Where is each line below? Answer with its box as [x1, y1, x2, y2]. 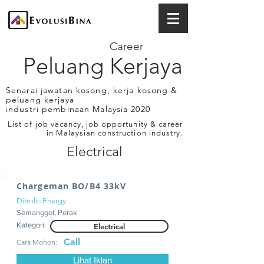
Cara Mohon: [16, 237, 57, 246]
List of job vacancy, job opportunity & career [8, 120, 183, 128]
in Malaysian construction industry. [46, 128, 183, 137]
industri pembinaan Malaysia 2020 [6, 104, 150, 114]
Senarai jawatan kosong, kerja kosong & [6, 85, 178, 95]
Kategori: [16, 220, 46, 229]
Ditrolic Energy [16, 196, 66, 205]
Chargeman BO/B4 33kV [16, 180, 127, 192]
